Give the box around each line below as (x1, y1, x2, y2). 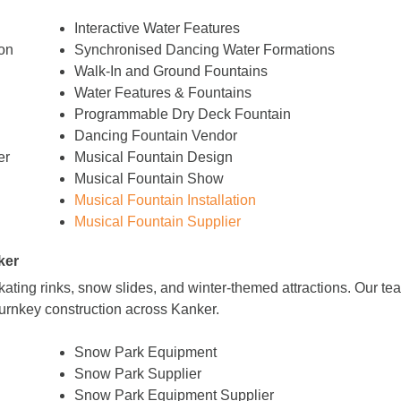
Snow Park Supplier (74, 366, 202, 382)
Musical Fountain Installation (74, 192, 257, 209)
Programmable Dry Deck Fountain (74, 107, 292, 123)
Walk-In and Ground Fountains (74, 64, 269, 80)
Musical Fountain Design (74, 149, 234, 166)
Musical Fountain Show (74, 171, 225, 187)
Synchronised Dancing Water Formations (74, 42, 336, 58)
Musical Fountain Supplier (74, 214, 242, 230)
